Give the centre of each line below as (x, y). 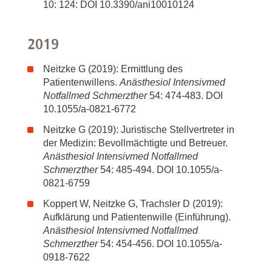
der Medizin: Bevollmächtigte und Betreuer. (135, 143)
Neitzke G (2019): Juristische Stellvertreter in (139, 130)
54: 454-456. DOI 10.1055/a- (160, 244)
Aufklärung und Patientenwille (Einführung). (137, 217)
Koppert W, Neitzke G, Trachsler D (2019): (133, 204)
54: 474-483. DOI (185, 96)
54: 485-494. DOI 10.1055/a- (160, 170)
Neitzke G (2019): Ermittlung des (113, 69)
